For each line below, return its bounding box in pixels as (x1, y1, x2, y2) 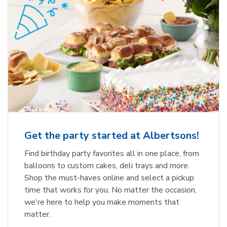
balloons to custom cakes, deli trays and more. (24, 160, 190, 171)
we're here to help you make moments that (24, 196, 179, 208)
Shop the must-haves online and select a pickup (24, 172, 194, 183)
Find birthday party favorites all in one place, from (24, 147, 199, 159)
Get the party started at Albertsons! (24, 128, 199, 142)
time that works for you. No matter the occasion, (24, 184, 197, 196)
